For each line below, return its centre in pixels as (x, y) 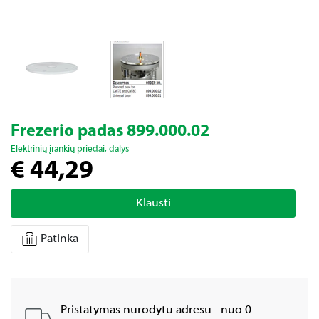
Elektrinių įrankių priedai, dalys (70, 150)
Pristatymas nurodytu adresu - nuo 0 (156, 310)
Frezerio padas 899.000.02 (110, 132)
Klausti (153, 204)
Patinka (59, 239)
